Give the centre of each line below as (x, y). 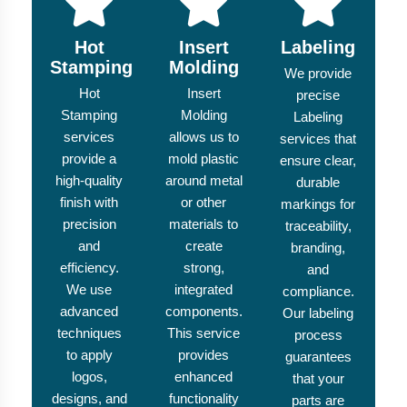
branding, (318, 248)
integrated (203, 290)
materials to (203, 224)
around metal (203, 181)
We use (89, 290)
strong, (203, 268)
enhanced (203, 377)
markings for (318, 204)
